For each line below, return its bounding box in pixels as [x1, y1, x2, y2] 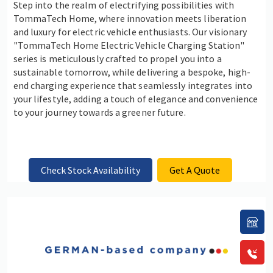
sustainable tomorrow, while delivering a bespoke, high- [13, 66, 251, 79]
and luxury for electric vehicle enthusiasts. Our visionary [13, 26, 247, 38]
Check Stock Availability [40, 163, 140, 176]
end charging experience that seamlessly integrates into [13, 79, 253, 92]
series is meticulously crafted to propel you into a [13, 52, 222, 65]
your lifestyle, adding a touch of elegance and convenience [13, 93, 258, 105]
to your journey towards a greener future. [13, 106, 186, 119]
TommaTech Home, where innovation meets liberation [13, 12, 247, 25]
